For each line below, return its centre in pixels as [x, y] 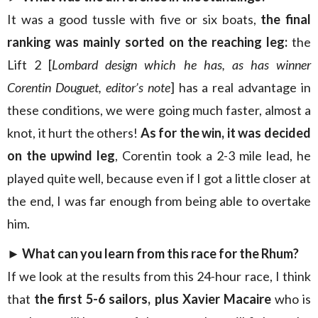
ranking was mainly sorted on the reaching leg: [148, 42]
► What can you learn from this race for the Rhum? [153, 253]
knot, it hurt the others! [74, 133]
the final [286, 19]
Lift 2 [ [30, 65]
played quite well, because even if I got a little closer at [159, 178]
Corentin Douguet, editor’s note [89, 87]
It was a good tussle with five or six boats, [134, 19]
